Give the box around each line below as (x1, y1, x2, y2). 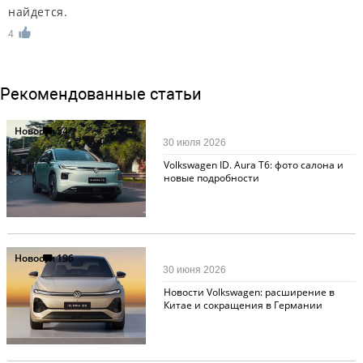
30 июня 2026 (163, 264, 227, 276)
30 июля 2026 (163, 137, 227, 149)
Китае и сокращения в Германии (163, 298, 322, 313)
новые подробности (163, 171, 259, 186)
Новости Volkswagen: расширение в (163, 285, 335, 300)
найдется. (8, 4, 68, 20)
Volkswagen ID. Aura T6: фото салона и (163, 158, 344, 173)
